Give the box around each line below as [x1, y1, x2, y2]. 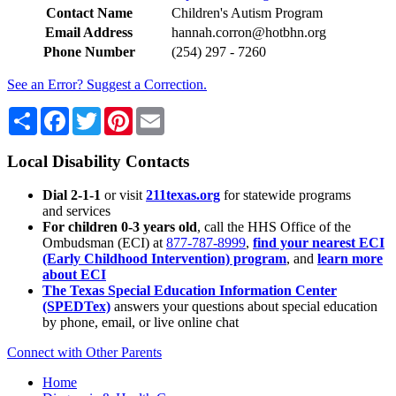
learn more [317, 251, 383, 267]
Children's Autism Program [171, 4, 323, 20]
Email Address [45, 24, 133, 40]
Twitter [101, 105, 141, 121]
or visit [101, 187, 142, 203]
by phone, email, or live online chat [42, 315, 239, 331]
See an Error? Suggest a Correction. [7, 76, 207, 92]
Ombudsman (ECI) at [42, 235, 166, 251]
